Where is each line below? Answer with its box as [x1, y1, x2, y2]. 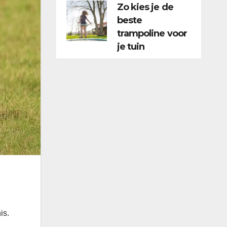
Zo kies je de [117, 2, 173, 13]
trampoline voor [117, 28, 187, 39]
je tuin [117, 41, 145, 52]
